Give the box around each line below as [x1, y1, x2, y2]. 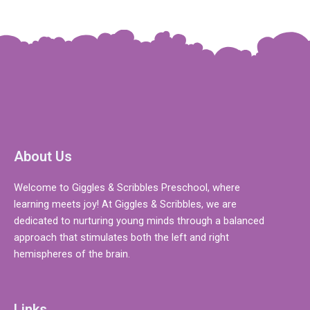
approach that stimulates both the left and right [14, 230, 229, 244]
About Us [14, 147, 72, 165]
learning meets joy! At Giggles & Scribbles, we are [14, 197, 237, 210]
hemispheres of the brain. [14, 247, 130, 260]
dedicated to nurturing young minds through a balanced [14, 214, 264, 227]
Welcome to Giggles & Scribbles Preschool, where [14, 181, 240, 194]
